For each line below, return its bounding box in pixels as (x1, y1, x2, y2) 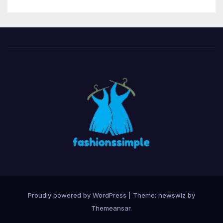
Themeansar (91, 204, 130, 213)
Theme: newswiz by (133, 191, 195, 200)
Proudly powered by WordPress (28, 191, 128, 200)
